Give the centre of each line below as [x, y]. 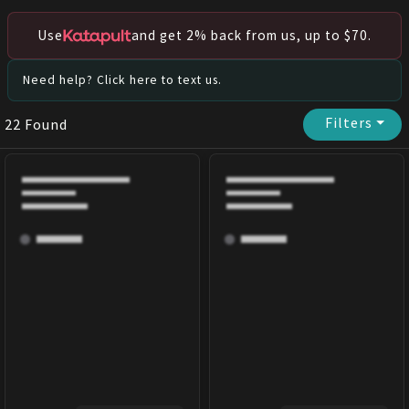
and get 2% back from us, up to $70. [252, 36]
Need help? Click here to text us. [122, 80]
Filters [351, 123]
